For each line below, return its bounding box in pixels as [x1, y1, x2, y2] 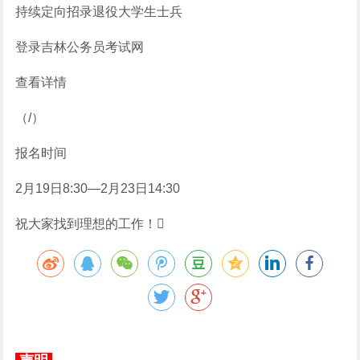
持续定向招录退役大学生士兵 [15, 5, 183, 18]
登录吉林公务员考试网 [15, 40, 145, 54]
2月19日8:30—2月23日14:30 [15, 182, 181, 195]
